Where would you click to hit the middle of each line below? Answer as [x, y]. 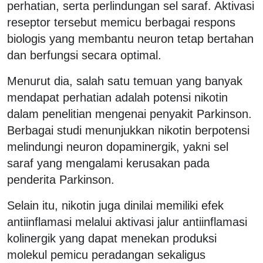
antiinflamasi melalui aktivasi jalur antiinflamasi [127, 222]
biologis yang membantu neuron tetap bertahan [130, 38]
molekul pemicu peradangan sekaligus [106, 254]
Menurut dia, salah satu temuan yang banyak [125, 81]
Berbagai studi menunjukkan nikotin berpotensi [128, 130]
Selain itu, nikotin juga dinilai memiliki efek [115, 205]
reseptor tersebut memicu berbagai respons [121, 22]
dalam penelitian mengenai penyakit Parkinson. [129, 114]
